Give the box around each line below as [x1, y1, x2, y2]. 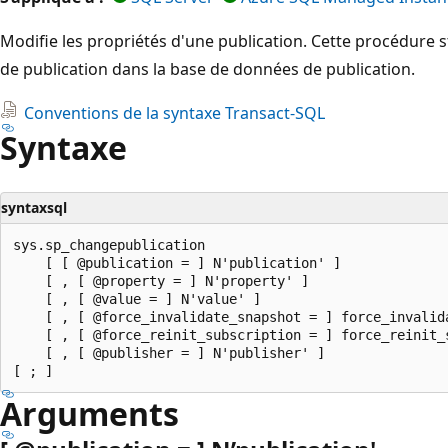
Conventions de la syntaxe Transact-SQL [24, 101, 325, 124]
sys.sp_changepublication [13, 236, 205, 253]
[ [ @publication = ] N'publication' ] [13, 254, 341, 271]
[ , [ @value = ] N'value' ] [13, 290, 261, 307]
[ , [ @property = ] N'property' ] [13, 272, 309, 289]
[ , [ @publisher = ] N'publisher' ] [13, 344, 325, 361]
